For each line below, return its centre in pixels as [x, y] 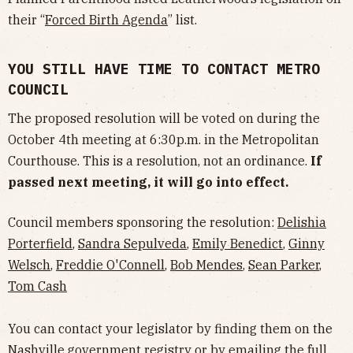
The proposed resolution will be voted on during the [164, 119]
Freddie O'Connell [110, 265]
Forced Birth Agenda [106, 20]
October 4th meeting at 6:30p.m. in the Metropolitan [163, 140]
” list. [182, 20]
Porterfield [40, 244]
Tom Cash [37, 286]
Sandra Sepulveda [132, 244]
